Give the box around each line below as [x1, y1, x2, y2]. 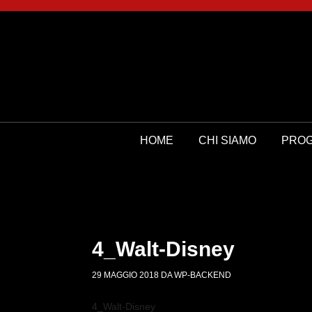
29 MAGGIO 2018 [92, 270, 159, 280]
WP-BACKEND [174, 270, 231, 280]
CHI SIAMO [198, 134, 256, 146]
